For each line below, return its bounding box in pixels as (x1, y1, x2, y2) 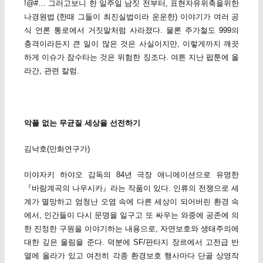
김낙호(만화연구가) (23, 144, 90, 153)
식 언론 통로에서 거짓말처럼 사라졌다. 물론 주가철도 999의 (23, 26, 240, 35)
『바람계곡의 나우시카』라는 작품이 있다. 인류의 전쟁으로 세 (23, 183, 240, 193)
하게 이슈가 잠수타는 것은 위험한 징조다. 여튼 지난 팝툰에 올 (23, 53, 240, 62)
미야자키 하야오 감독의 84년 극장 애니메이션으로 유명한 (23, 170, 240, 179)
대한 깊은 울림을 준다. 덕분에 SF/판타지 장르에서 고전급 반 (23, 237, 240, 247)
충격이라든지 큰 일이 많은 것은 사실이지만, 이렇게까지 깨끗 (23, 39, 240, 49)
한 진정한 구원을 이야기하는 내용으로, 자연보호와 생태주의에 (23, 224, 240, 233)
